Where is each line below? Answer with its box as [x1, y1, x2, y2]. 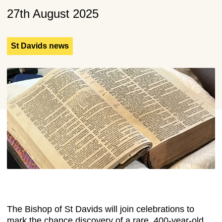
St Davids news [11, 42, 69, 50]
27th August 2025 [7, 7, 99, 20]
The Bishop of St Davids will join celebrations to [7, 204, 194, 214]
